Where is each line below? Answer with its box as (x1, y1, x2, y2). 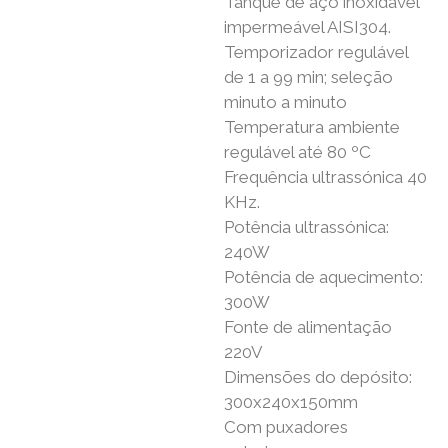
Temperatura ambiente (224, 117, 400, 138)
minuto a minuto (224, 92, 347, 113)
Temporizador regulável (224, 42, 408, 63)
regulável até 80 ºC (224, 142, 371, 163)
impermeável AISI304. (224, 17, 391, 38)
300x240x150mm (224, 392, 358, 413)
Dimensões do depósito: (224, 367, 412, 388)
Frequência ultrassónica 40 (224, 167, 427, 188)
